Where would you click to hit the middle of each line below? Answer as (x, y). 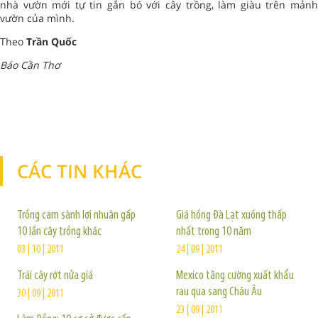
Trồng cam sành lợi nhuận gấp (76, 215)
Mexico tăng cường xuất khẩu (235, 276)
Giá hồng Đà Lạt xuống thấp (231, 215)
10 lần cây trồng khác (59, 232)
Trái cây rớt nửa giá (55, 276)
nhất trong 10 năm (214, 232)
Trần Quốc (51, 42)
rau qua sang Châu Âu (219, 292)
